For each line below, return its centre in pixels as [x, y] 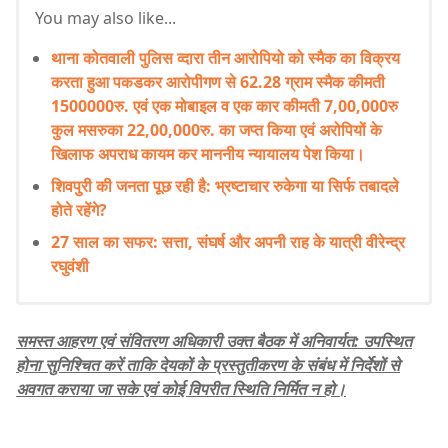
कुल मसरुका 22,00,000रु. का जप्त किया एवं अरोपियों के [216, 129]
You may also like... [105, 17]
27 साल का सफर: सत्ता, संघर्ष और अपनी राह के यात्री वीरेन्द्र [228, 241]
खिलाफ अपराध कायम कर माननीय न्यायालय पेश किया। [208, 153]
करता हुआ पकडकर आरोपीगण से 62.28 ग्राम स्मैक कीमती [218, 81]
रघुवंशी [70, 265]
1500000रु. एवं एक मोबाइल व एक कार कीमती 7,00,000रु [224, 105]
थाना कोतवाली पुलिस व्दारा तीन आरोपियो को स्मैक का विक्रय [225, 57]
